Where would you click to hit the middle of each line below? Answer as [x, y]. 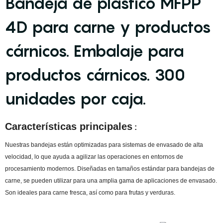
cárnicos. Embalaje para [95, 51]
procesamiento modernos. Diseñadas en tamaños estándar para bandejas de [110, 169]
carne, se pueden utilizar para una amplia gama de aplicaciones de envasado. [111, 181]
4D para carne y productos [108, 27]
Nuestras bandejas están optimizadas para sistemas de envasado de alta [104, 145]
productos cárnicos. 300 [95, 75]
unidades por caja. [76, 99]
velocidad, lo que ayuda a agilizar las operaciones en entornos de [94, 157]
